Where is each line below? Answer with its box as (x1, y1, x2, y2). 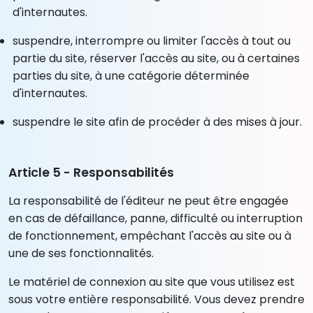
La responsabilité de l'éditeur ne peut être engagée (8, 192, 289, 209)
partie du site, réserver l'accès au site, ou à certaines (13, 50, 300, 66)
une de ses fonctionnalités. (8, 245, 154, 261)
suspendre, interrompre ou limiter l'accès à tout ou (13, 32, 291, 49)
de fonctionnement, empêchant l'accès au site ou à (8, 227, 291, 244)
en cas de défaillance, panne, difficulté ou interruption (8, 210, 303, 226)
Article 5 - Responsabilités (8, 163, 174, 181)
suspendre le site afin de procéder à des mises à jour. (13, 113, 303, 130)
